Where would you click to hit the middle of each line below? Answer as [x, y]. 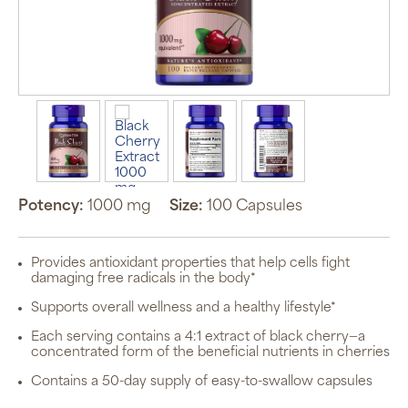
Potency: [51, 207]
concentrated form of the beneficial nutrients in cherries [210, 353]
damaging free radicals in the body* [143, 280]
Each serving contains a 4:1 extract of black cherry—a [198, 338]
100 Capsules [255, 207]
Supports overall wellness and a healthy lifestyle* [184, 309]
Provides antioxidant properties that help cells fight [190, 264]
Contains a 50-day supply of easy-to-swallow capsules [202, 382]
